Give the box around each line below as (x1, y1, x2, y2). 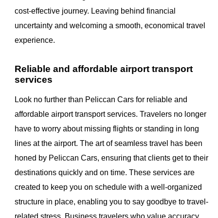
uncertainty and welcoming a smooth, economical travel (15, 21, 205, 30)
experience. (15, 36, 55, 45)
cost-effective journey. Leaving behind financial (15, 7, 176, 16)
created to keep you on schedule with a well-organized (15, 183, 202, 192)
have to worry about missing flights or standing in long (15, 125, 199, 133)
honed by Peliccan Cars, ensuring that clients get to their (15, 154, 208, 163)
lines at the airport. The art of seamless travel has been (15, 139, 202, 148)
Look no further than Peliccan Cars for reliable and (15, 95, 187, 104)
